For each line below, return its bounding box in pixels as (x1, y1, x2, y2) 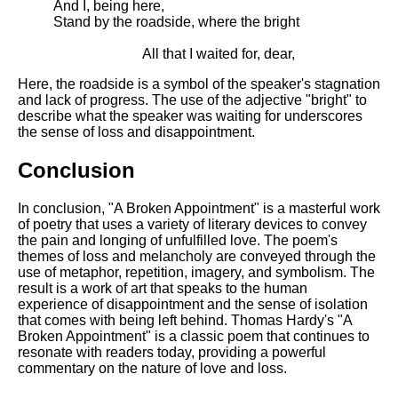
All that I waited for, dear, (53, 46, 295, 62)
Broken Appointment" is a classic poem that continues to (18, 329, 370, 345)
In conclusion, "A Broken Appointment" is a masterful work (18, 201, 380, 217)
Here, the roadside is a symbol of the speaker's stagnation (18, 76, 380, 92)
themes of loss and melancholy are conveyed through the (18, 249, 376, 265)
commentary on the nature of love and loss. (18, 361, 287, 377)
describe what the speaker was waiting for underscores (18, 108, 362, 124)
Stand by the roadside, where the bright (53, 14, 299, 30)
